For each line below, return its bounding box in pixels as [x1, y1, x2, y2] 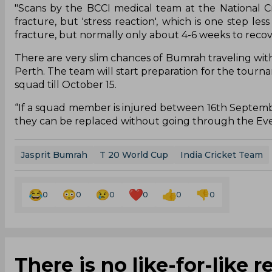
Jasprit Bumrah [21, 149, 87, 160]
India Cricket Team [180, 149, 263, 160]
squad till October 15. [15, 78, 119, 90]
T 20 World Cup [100, 149, 168, 160]
